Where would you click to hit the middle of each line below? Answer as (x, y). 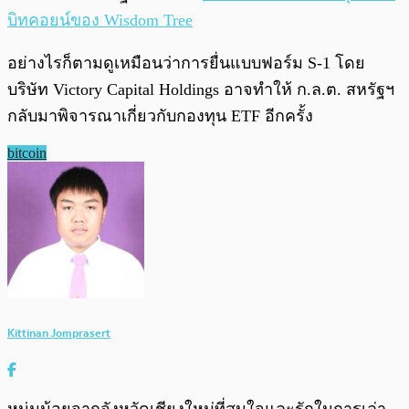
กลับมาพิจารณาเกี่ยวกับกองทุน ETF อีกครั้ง (160, 116)
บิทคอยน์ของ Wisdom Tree (100, 21)
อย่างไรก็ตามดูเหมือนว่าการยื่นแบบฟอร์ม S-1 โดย (186, 63)
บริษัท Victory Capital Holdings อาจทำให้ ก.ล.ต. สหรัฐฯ (201, 90)
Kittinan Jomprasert (59, 332)
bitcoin (27, 153)
